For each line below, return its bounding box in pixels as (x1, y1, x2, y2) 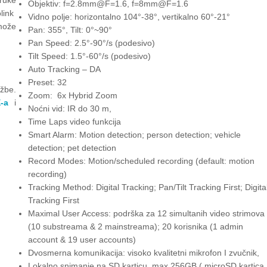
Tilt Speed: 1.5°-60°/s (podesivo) (27, 51, 151, 61)
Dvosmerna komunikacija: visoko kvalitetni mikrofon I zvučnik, (27, 247, 259, 257)
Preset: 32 (27, 77, 67, 87)
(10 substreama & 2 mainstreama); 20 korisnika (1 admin (27, 221, 243, 231)
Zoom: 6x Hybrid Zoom (27, 90, 117, 100)
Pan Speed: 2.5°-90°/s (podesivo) (27, 38, 155, 48)
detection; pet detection (27, 142, 116, 153)
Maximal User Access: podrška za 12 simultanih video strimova (27, 208, 265, 218)
